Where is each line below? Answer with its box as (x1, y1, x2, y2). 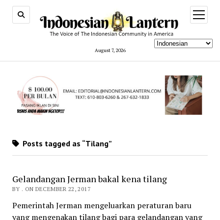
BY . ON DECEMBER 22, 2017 (12, 185, 90, 193)
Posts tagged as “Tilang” (20, 138, 112, 149)
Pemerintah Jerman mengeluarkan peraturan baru (12, 200, 192, 211)
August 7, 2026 (94, 47, 126, 54)
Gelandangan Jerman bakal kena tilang (12, 173, 167, 185)
